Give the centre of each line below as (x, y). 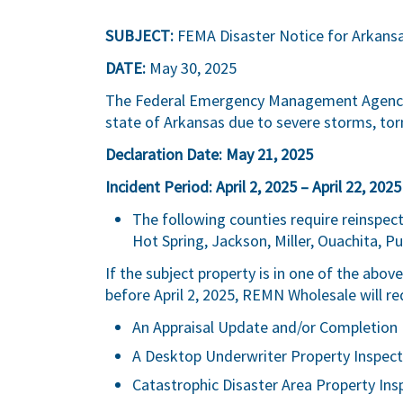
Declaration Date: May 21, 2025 (209, 154)
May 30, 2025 (191, 68)
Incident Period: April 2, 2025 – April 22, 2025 (253, 187)
